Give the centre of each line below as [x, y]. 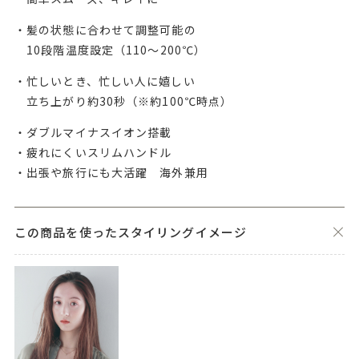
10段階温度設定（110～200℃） [110, 50]
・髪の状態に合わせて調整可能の [105, 30]
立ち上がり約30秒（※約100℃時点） [123, 101]
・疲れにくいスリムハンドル [93, 153]
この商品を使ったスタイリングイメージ [131, 232]
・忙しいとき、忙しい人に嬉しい [105, 81]
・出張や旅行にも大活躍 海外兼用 [111, 173]
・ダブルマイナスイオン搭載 [93, 133]
